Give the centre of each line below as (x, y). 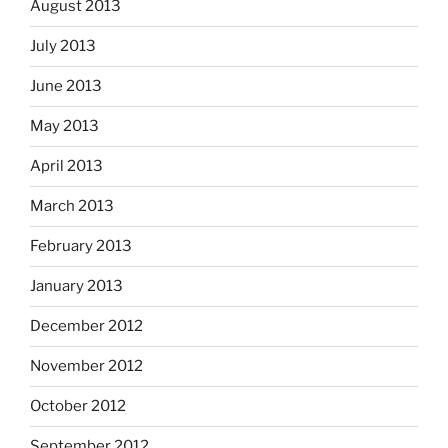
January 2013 (76, 286)
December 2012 (86, 326)
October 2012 (78, 406)
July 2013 (63, 46)
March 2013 (72, 206)
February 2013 (81, 246)
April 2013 (66, 166)
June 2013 (66, 86)
